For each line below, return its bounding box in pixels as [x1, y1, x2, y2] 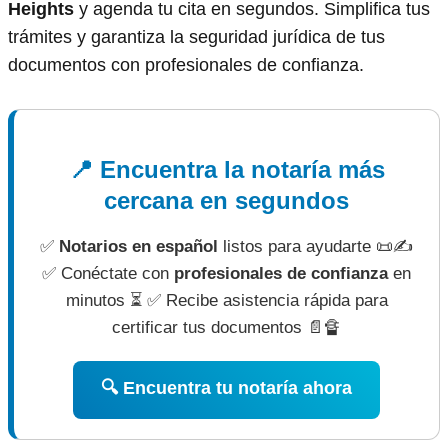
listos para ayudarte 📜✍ [218, 237, 413, 257]
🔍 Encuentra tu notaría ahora [101, 378, 352, 399]
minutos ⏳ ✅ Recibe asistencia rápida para [65, 291, 388, 311]
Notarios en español [59, 237, 218, 257]
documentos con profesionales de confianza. [8, 55, 364, 76]
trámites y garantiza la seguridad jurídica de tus [8, 27, 385, 48]
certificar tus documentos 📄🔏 [112, 318, 341, 338]
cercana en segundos [104, 187, 349, 215]
